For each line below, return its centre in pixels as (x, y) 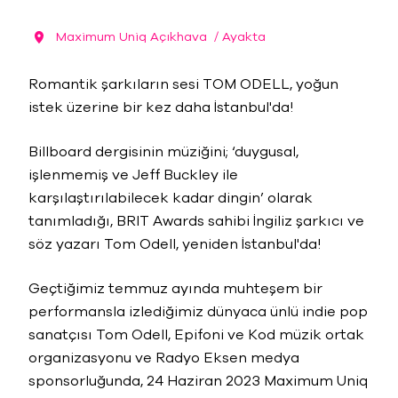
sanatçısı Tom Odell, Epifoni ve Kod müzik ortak (196, 335)
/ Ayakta (240, 37)
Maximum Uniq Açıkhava (131, 37)
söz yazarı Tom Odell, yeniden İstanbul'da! (175, 244)
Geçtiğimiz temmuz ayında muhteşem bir (175, 289)
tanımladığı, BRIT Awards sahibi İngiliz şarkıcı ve (196, 221)
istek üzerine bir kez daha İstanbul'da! (161, 107)
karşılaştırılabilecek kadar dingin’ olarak (171, 198)
